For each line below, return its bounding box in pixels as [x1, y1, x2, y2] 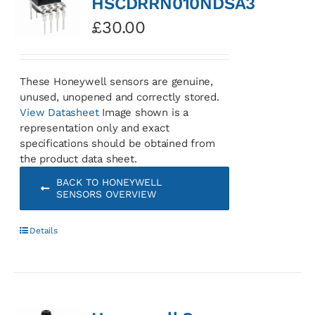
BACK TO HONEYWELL [56, 176, 162, 188]
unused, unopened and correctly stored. [20, 90, 219, 103]
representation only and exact [20, 121, 169, 134]
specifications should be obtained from [20, 136, 215, 150]
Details [30, 225, 58, 236]
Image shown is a [98, 105, 188, 119]
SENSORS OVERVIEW [56, 188, 156, 200]
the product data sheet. [20, 152, 137, 165]
